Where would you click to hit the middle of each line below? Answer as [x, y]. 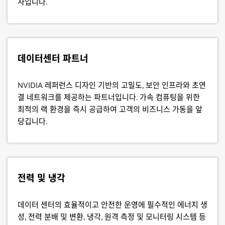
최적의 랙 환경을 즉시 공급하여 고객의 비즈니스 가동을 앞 [110, 109]
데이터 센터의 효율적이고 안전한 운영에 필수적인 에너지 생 [113, 205]
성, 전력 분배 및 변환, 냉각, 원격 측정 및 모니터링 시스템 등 [112, 217]
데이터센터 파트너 [53, 59]
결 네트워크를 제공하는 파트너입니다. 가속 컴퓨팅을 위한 [109, 97]
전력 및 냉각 [41, 178]
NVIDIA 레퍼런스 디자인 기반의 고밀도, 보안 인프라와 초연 [112, 85]
